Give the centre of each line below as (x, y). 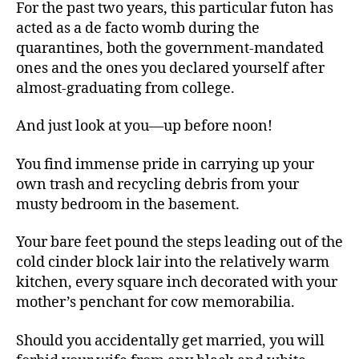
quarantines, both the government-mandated (170, 48)
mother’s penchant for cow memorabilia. (155, 303)
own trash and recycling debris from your (157, 184)
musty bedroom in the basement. (128, 204)
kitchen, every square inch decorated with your (177, 282)
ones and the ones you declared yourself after (170, 68)
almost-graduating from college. (125, 88)
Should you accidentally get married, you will (170, 341)
